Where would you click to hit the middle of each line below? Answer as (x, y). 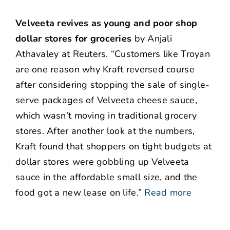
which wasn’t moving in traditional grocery (106, 116)
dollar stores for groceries (74, 39)
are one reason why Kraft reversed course (105, 70)
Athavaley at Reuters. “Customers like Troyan (113, 54)
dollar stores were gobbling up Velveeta (102, 162)
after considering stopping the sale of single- (113, 85)
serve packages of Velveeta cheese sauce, (106, 100)
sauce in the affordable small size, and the (107, 177)
